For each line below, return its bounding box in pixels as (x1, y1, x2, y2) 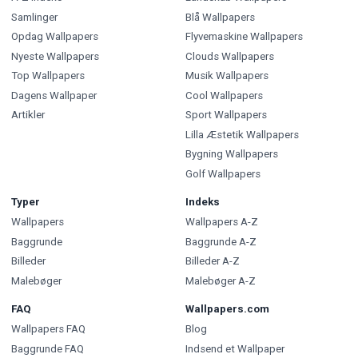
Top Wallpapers (11, 70, 85, 82)
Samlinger (11, 10, 58, 23)
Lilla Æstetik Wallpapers (185, 128, 299, 141)
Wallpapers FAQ (11, 323, 86, 336)
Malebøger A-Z (185, 274, 256, 287)
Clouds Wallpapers (185, 50, 274, 62)
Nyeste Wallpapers (11, 50, 99, 62)
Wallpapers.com (185, 303, 269, 316)
